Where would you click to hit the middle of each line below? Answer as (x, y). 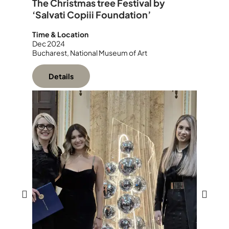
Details (61, 76)
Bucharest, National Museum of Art (89, 53)
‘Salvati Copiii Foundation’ (91, 15)
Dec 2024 (48, 44)
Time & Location (60, 35)
